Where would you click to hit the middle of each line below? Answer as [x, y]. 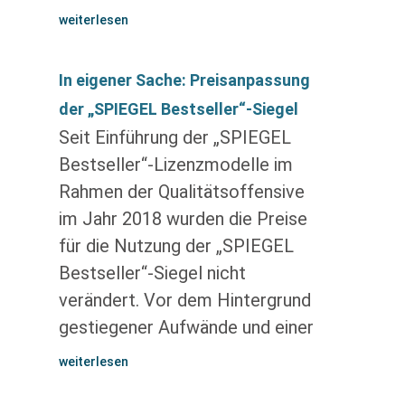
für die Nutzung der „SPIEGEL [176, 246]
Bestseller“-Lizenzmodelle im [175, 165]
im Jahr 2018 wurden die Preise [183, 219]
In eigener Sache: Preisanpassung [184, 80]
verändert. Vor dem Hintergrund [184, 300]
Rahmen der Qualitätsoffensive [181, 192]
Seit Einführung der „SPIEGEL [174, 137]
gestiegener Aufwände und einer [186, 327]
